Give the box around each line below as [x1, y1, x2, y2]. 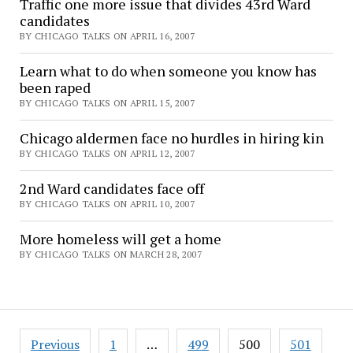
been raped [19, 78, 91, 98]
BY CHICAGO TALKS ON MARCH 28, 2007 [19, 248, 203, 261]
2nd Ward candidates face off [19, 179, 204, 199]
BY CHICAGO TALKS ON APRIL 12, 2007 [19, 147, 195, 160]
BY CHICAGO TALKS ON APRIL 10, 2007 [19, 198, 195, 210]
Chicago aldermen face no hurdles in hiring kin [19, 128, 324, 148]
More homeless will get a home [19, 229, 221, 249]
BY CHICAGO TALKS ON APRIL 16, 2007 [19, 30, 195, 43]
